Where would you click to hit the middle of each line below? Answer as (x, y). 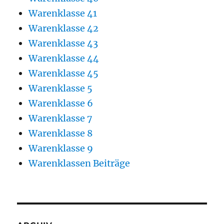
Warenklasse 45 (63, 73)
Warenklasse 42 (63, 28)
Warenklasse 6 (60, 103)
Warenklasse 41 (62, 13)
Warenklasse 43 (63, 43)
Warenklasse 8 (60, 133)
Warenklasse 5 (60, 88)
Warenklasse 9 (60, 148)
